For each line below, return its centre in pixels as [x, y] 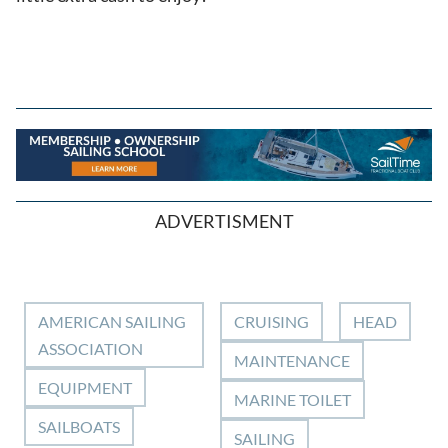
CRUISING [272, 321]
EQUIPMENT [85, 387]
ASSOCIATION [90, 348]
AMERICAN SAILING [112, 321]
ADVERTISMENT [224, 220]
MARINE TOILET [293, 399]
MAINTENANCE [292, 360]
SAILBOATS [79, 426]
